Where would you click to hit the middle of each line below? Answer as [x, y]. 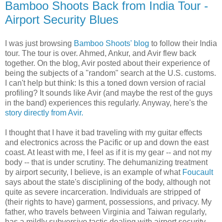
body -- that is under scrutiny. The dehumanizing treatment [106, 162]
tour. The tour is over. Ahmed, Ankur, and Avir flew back [101, 53]
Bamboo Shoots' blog [111, 43]
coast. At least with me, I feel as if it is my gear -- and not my [108, 152]
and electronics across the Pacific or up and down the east [107, 142]
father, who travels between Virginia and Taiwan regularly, [106, 212]
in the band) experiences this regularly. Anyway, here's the [106, 103]
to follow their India [183, 43]
